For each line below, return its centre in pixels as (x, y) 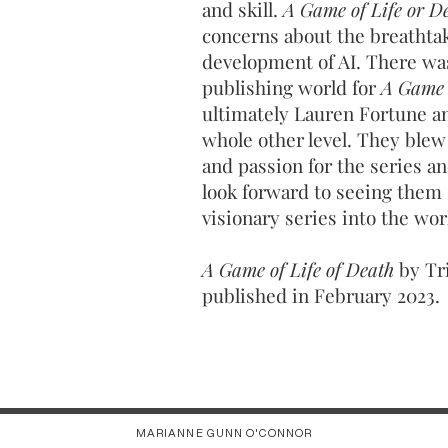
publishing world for (291, 87)
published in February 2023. (321, 295)
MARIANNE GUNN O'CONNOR (224, 432)
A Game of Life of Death (300, 269)
